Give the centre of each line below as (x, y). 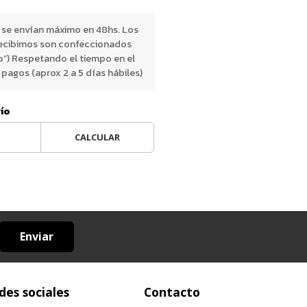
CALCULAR (97, 137)
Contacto (172, 292)
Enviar (36, 236)
